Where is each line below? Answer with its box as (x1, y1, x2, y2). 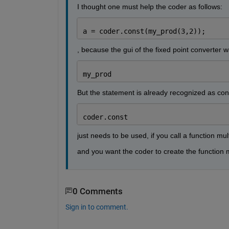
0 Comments (72, 186, 123, 196)
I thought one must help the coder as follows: (77, 2, 222, 11)
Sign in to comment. (65, 202, 128, 211)
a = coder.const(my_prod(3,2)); (82, 27, 205, 35)
